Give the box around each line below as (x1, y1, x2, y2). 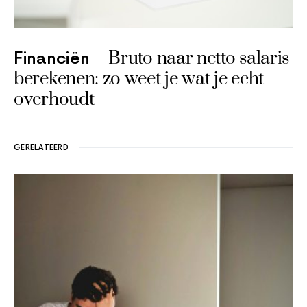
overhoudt (14, 88, 95, 112)
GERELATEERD (14, 143, 69, 153)
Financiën (14, 49, 90, 69)
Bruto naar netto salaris (108, 47, 290, 71)
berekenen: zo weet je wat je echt (14, 68, 265, 91)
